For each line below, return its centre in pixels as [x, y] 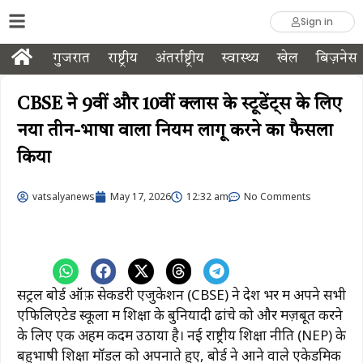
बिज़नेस [336, 59]
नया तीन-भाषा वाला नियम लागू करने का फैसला [175, 131]
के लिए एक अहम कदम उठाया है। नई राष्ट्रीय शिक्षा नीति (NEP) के [181, 335]
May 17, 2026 [141, 196]
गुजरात [71, 59]
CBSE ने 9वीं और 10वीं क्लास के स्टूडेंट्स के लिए [179, 105]
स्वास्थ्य [240, 59]
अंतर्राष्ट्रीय [179, 59]
